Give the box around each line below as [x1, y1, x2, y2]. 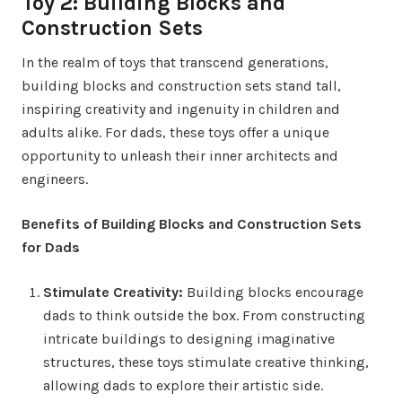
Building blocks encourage [183, 283, 363, 301]
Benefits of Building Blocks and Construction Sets [22, 214, 362, 232]
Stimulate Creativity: [43, 283, 183, 301]
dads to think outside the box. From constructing [43, 306, 365, 324]
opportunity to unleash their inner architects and [22, 146, 338, 164]
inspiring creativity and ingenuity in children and [22, 100, 340, 118]
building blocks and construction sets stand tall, [22, 76, 341, 94]
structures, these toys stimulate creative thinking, [43, 353, 369, 371]
